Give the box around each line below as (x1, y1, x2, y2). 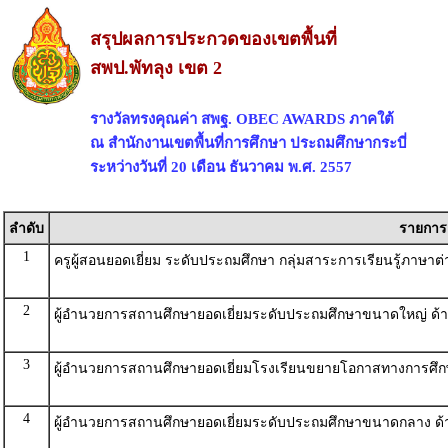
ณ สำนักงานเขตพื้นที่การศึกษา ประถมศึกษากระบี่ (90, 134, 407, 151)
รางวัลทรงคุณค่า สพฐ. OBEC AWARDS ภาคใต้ (90, 110, 394, 127)
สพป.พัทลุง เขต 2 (90, 58, 222, 78)
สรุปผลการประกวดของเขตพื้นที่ (90, 29, 337, 49)
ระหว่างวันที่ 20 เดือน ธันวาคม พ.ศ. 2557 (90, 158, 352, 175)
